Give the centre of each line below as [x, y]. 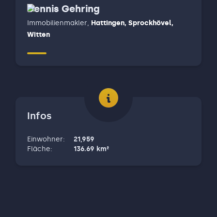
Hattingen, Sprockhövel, [132, 23]
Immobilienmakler [57, 23]
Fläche [39, 149]
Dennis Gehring [63, 9]
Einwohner [45, 139]
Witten [39, 35]
